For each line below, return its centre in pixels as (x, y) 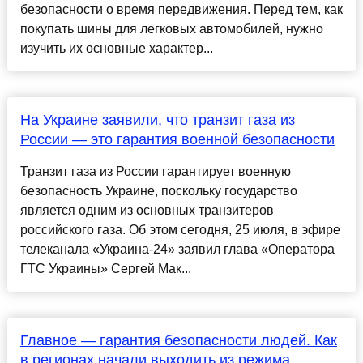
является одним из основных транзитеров (147, 211)
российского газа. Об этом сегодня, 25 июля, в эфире (180, 230)
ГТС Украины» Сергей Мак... (105, 269)
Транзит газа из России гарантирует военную (155, 172)
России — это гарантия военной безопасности (177, 140)
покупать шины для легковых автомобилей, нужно (171, 29)
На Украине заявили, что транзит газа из (157, 120)
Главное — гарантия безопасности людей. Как (178, 341)
